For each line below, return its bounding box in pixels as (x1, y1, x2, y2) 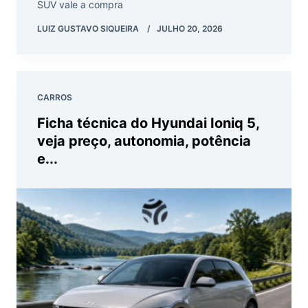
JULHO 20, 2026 (157, 23, 223, 34)
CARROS (37, 92, 72, 103)
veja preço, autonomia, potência (37, 133, 251, 150)
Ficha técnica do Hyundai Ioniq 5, (37, 115, 259, 132)
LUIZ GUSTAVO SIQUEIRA (37, 23, 139, 34)
